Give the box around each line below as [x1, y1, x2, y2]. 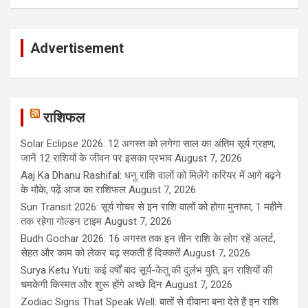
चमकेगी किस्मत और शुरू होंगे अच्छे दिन [21, 278, 162, 291]
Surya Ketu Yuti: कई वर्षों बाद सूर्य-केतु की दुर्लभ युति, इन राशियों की [21, 264, 272, 277]
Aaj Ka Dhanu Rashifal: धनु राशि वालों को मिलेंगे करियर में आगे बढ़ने [21, 169, 281, 182]
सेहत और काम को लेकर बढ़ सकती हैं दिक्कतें [21, 247, 180, 260]
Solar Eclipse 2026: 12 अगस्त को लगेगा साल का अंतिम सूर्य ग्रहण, [21, 137, 276, 151]
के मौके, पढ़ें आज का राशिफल [21, 184, 126, 197]
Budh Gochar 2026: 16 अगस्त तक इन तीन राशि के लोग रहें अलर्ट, [21, 232, 276, 245]
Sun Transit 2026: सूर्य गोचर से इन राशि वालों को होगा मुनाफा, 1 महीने [21, 201, 283, 214]
